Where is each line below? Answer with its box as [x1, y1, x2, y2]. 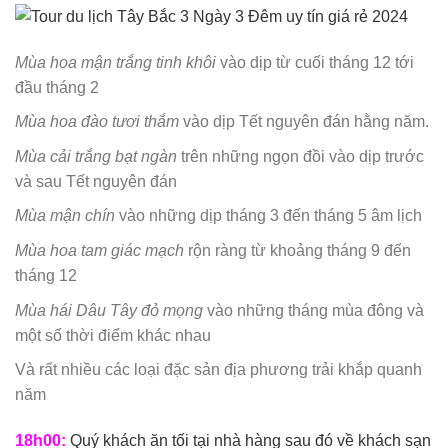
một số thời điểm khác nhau [15, 326, 211, 344]
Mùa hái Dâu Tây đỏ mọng [15, 301, 203, 319]
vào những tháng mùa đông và [203, 301, 424, 319]
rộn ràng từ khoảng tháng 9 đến [184, 242, 411, 260]
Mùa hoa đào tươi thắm [15, 113, 179, 131]
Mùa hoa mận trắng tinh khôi [15, 53, 216, 71]
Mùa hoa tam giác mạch [15, 242, 184, 260]
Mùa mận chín [15, 207, 115, 225]
